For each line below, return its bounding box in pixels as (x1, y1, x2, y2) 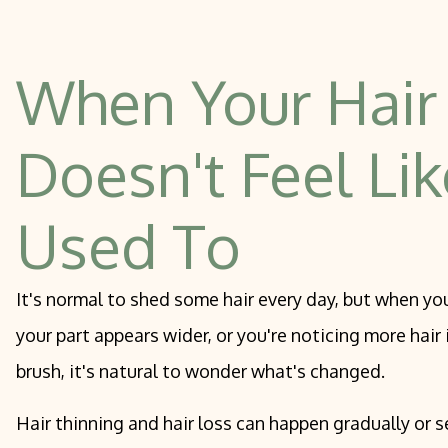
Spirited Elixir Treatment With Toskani (43, 49, 318, 70)
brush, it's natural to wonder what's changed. (16, 360, 385, 383)
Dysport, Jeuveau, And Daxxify (43, 17, 260, 38)
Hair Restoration (43, 81, 162, 102)
